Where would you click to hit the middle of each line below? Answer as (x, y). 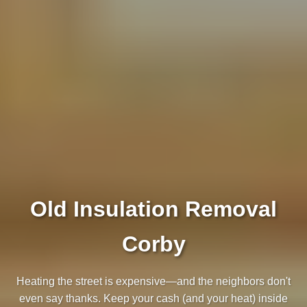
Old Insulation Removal (153, 209)
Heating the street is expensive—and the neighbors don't (153, 281)
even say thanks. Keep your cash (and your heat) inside (153, 298)
